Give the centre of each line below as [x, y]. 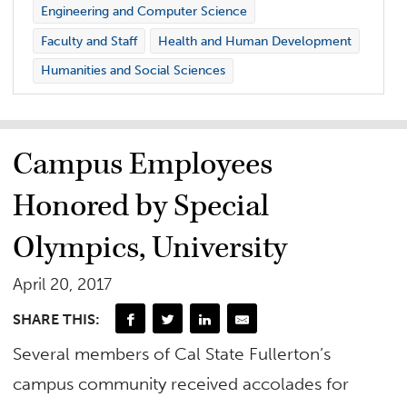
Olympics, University [150, 248]
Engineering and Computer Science [144, 11]
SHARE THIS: [57, 320]
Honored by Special [141, 206]
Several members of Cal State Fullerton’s [172, 353]
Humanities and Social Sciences [133, 71]
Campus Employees [143, 164]
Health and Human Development [254, 41]
